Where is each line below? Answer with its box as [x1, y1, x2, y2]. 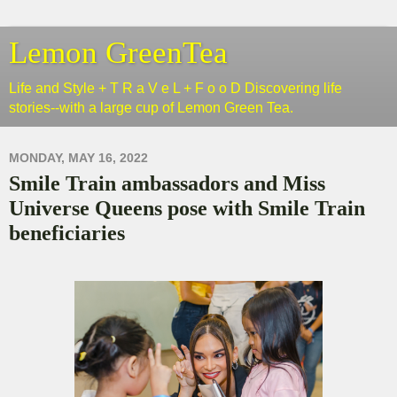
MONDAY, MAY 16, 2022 [9, 151, 148, 166]
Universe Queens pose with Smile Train [9, 196, 365, 221]
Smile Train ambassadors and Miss [9, 171, 325, 196]
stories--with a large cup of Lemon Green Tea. [9, 100, 293, 115]
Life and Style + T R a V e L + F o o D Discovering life [9, 81, 342, 96]
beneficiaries [9, 221, 125, 245]
